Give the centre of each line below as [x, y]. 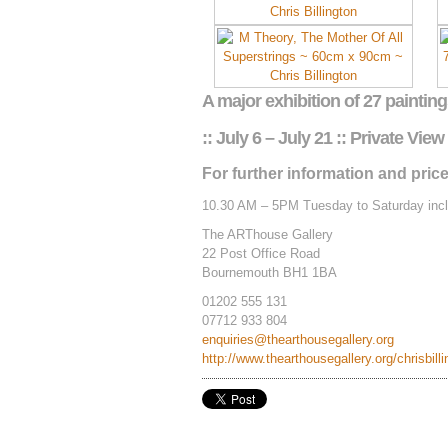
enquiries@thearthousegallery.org [298, 339]
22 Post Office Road [261, 253]
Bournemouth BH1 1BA [269, 272]
